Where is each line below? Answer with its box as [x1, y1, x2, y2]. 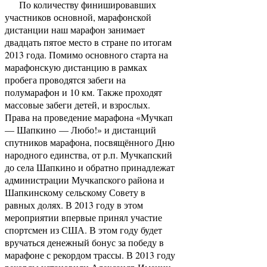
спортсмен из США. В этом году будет [5, 223, 162, 236]
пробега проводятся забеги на [5, 73, 126, 86]
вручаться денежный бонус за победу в [5, 236, 164, 249]
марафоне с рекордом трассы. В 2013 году [5, 249, 175, 261]
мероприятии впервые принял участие [5, 211, 162, 223]
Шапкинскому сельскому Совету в [5, 186, 145, 198]
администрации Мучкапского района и [5, 173, 164, 186]
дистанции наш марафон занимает [5, 23, 145, 36]
